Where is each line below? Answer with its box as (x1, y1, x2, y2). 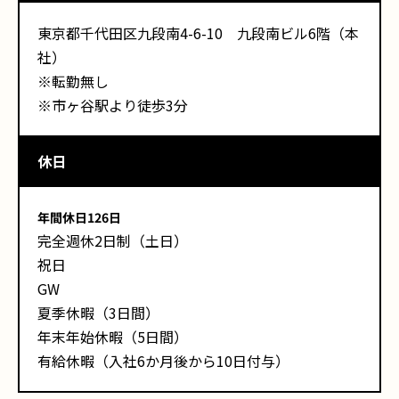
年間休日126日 (37, 208, 121, 226)
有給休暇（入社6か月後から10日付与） (37, 350, 289, 371)
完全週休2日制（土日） (37, 230, 188, 251)
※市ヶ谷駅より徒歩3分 (37, 94, 188, 116)
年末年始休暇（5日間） (37, 326, 188, 347)
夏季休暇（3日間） (37, 302, 159, 323)
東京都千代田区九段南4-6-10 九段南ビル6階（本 (37, 22, 359, 44)
